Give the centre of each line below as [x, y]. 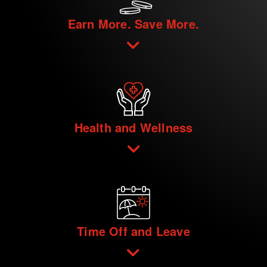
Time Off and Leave [133, 231]
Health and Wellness [133, 127]
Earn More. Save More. [133, 23]
